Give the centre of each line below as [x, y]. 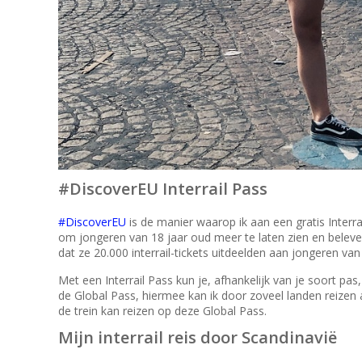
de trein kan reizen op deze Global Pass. [162, 310]
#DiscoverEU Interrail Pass [163, 188]
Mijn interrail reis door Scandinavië [198, 337]
